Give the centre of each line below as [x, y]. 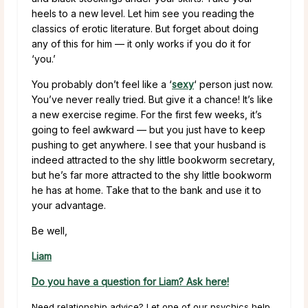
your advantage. [69, 205]
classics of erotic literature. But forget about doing [145, 28]
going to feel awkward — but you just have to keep [148, 129]
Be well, [49, 230]
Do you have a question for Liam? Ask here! [130, 281]
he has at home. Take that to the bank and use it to [146, 190]
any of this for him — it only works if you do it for [141, 43]
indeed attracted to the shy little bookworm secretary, [153, 159]
